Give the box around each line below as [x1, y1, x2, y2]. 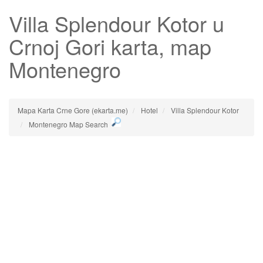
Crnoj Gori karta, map [9, 31, 211, 61]
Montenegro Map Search [29, 119, 108, 129]
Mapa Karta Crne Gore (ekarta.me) [18, 105, 128, 115]
